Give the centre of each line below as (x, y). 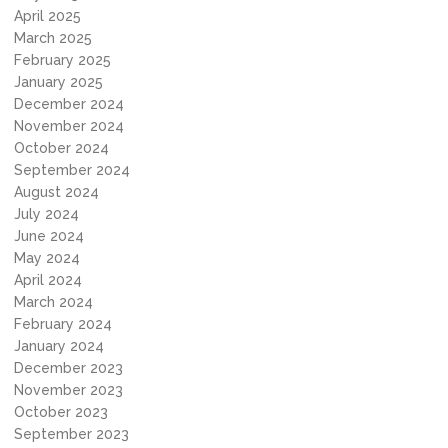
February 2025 (62, 60)
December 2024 (69, 104)
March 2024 (53, 302)
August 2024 (56, 192)
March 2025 (53, 38)
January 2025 (58, 82)
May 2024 (47, 258)
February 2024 (63, 324)
